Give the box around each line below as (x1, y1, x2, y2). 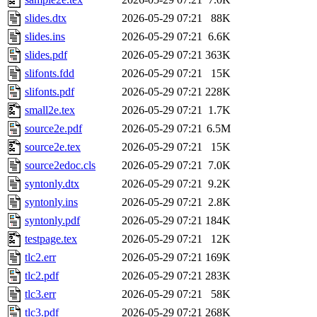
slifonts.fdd (25, 67, 74, 80)
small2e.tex (25, 104, 75, 117)
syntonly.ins (25, 196, 78, 209)
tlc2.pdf (25, 270, 59, 282)
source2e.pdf (25, 122, 82, 135)
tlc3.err (25, 288, 56, 301)
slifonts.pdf (25, 86, 74, 98)
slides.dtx (25, 12, 67, 25)
